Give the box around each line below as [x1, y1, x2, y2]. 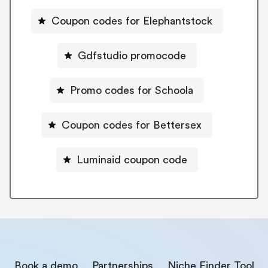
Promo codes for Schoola [70, 84, 193, 96]
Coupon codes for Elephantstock [51, 15, 212, 26]
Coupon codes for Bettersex [62, 119, 202, 130]
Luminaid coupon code [76, 154, 187, 165]
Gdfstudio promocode [77, 50, 186, 61]
